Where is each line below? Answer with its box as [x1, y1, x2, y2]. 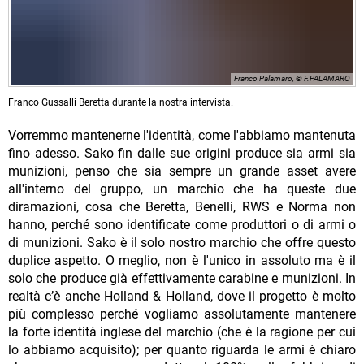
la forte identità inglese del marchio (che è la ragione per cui [8, 324, 356, 340]
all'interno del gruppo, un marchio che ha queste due [8, 181, 356, 197]
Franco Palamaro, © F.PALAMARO [234, 74, 350, 84]
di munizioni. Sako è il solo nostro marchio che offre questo [8, 235, 356, 251]
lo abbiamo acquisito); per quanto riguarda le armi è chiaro [8, 342, 356, 358]
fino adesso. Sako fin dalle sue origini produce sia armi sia [8, 145, 356, 162]
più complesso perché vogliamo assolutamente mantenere [8, 306, 356, 323]
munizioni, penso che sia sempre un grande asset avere [8, 163, 356, 180]
